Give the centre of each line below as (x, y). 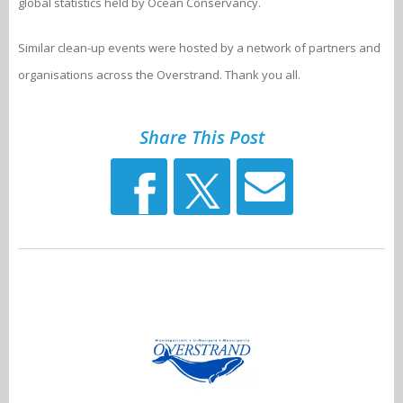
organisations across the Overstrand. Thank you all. (159, 75)
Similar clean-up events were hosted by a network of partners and (199, 48)
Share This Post (201, 138)
